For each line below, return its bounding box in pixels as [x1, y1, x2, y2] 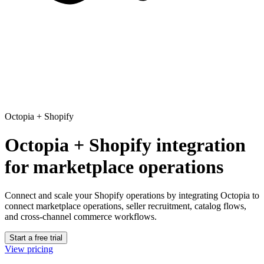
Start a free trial [9, 233, 62, 243]
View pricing [5, 244, 53, 255]
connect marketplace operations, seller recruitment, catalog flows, [5, 201, 246, 212]
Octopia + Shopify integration [5, 134, 246, 156]
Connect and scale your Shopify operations [5, 190, 164, 201]
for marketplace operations [5, 156, 223, 178]
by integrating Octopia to [167, 190, 259, 201]
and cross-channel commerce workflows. [5, 212, 157, 222]
